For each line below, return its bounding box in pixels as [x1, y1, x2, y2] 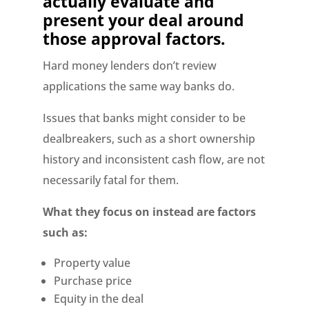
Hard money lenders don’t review [43, 58, 217, 73]
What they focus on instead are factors [43, 204, 257, 219]
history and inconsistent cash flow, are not [43, 152, 266, 167]
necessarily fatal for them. [43, 172, 179, 188]
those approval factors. [43, 28, 226, 50]
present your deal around [43, 9, 245, 31]
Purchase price [54, 273, 132, 288]
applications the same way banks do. [43, 79, 235, 94]
